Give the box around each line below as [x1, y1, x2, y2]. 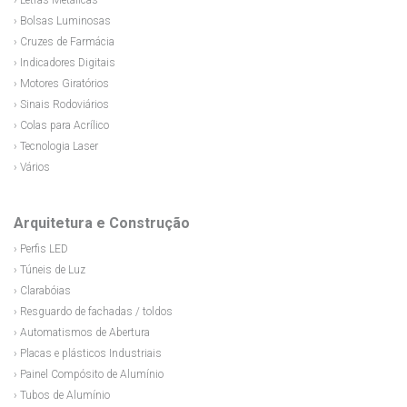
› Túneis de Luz [14, 263, 85, 277]
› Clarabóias [14, 284, 71, 298]
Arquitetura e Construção [14, 214, 190, 233]
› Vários [14, 161, 50, 174]
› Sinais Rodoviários [14, 98, 109, 112]
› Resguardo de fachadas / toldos [14, 305, 173, 319]
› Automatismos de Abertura [14, 326, 150, 340]
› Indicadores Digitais [14, 56, 115, 70]
